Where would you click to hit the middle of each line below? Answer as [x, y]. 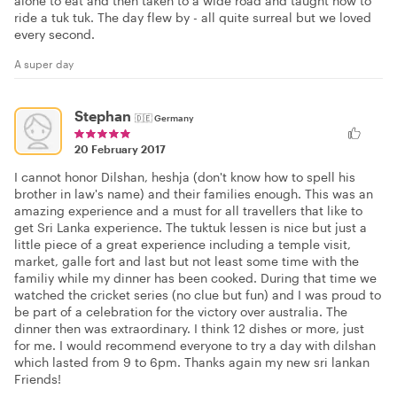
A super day [44, 64]
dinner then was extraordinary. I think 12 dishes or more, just [189, 329]
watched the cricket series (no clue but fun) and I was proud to [198, 295]
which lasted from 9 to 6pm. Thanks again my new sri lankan [192, 362]
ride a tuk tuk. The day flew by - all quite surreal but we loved [193, 18]
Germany [174, 118]
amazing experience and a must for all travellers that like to [188, 211]
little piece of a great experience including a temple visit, [183, 245]
